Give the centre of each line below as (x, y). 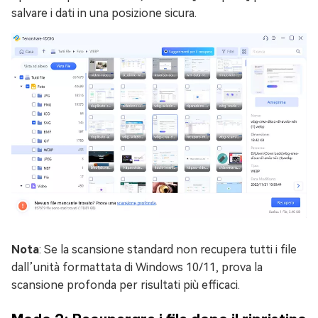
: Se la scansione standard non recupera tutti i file (168, 250)
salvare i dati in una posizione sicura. (104, 13)
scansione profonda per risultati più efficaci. (126, 285)
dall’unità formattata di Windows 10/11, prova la (137, 268)
